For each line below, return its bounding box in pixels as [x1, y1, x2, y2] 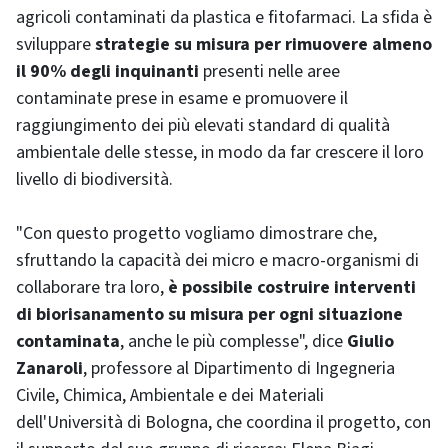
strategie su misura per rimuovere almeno [95, 32, 432, 57]
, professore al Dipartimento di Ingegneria [83, 356, 395, 381]
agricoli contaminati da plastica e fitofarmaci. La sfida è [16, 5, 432, 30]
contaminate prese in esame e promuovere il [16, 86, 348, 111]
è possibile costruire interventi [168, 275, 416, 300]
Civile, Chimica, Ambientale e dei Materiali [16, 383, 324, 408]
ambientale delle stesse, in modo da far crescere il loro [16, 140, 424, 165]
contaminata [16, 329, 120, 354]
